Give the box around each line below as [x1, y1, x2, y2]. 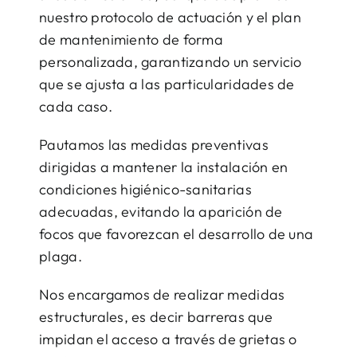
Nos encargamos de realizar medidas [39, 284, 285, 304]
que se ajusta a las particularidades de [39, 74, 295, 93]
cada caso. [39, 96, 112, 116]
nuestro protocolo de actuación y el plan [39, 7, 301, 26]
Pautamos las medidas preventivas [39, 135, 269, 154]
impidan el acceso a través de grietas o [39, 329, 297, 348]
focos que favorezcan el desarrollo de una [39, 224, 314, 243]
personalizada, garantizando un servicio [39, 52, 302, 71]
